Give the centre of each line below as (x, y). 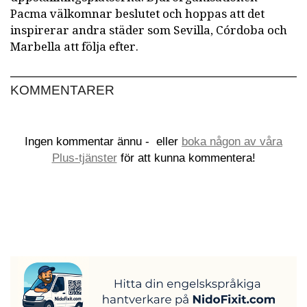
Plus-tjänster (84, 158)
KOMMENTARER (62, 90)
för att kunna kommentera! (186, 158)
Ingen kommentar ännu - (89, 141)
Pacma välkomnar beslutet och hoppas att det (137, 14)
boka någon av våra (232, 141)
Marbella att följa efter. (74, 47)
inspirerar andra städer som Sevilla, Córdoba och (149, 30)
